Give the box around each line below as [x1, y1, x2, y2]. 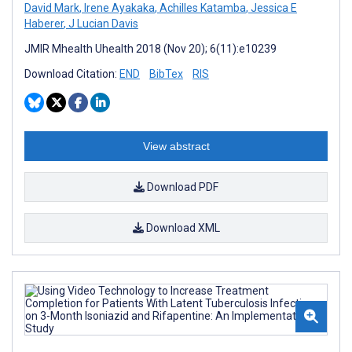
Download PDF [145, 180, 218, 193]
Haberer [24, 16, 64, 30]
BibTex [149, 67, 183, 80]
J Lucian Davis [66, 16, 138, 30]
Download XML [143, 221, 220, 234]
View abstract [142, 139, 210, 152]
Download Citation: [24, 67, 119, 80]
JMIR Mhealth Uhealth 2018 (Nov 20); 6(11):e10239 [24, 42, 277, 55]
